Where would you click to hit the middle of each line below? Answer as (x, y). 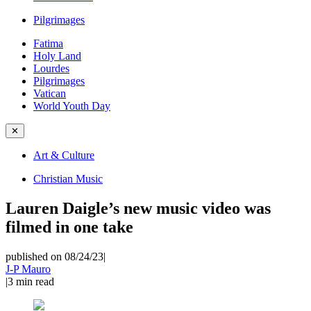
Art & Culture (64, 155)
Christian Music (68, 179)
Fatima (48, 43)
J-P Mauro (28, 269)
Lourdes (51, 68)
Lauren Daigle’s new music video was (138, 208)
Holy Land (57, 56)
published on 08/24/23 (54, 256)
